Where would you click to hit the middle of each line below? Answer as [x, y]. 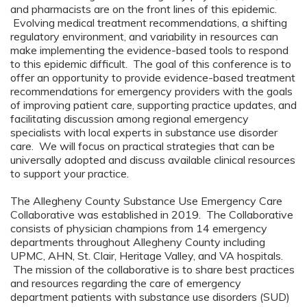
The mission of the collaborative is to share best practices [152, 269]
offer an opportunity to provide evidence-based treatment [153, 77]
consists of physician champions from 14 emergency [139, 228]
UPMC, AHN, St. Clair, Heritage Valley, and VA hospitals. [147, 256]
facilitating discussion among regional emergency [130, 119]
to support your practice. [70, 173]
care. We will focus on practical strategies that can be [143, 146]
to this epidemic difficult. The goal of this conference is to [151, 64]
